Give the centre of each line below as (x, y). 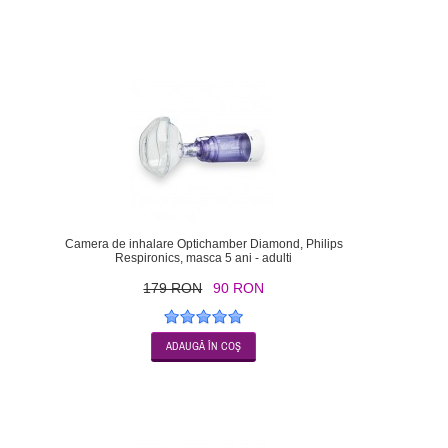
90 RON (239, 288)
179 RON (173, 288)
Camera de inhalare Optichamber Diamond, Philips (203, 244)
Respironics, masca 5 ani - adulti (204, 258)
